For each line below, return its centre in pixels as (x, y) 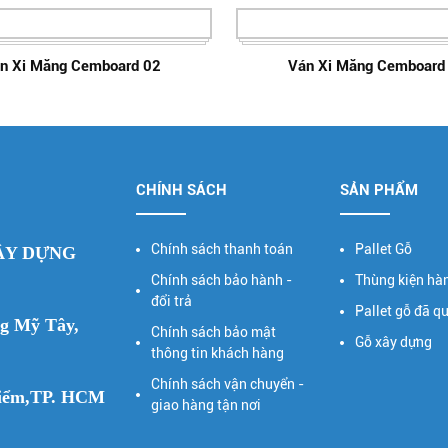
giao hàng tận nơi (205, 404)
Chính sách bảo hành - (221, 279)
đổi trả (171, 300)
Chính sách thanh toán (221, 248)
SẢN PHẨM (379, 189)
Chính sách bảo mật (213, 331)
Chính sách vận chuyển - (227, 383)
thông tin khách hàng (217, 352)
